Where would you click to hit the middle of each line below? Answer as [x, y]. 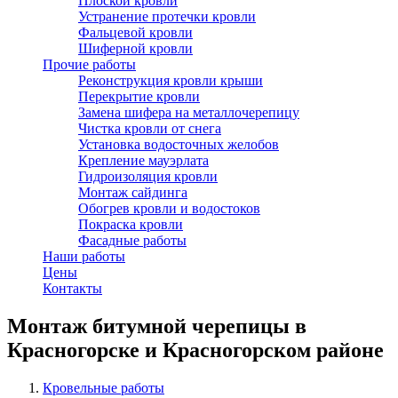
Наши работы [84, 256]
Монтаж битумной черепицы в [157, 326]
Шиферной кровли [135, 48]
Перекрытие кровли [139, 96]
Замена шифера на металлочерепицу [189, 112]
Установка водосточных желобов [179, 144]
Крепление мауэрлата [143, 160]
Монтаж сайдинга [133, 192]
